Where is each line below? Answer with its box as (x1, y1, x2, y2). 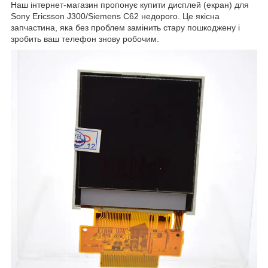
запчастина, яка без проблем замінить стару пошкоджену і (11, 22, 240, 32)
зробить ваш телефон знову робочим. (11, 33, 162, 44)
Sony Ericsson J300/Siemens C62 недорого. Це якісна (11, 11, 220, 21)
